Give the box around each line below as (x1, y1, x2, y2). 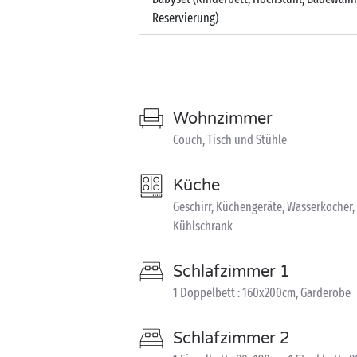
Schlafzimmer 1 (173, 261, 290, 281)
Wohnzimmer (173, 108, 273, 128)
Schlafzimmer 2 (173, 328, 290, 348)
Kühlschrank (173, 218, 233, 233)
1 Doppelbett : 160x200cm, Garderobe (173, 284, 351, 300)
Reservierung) (152, 10, 218, 25)
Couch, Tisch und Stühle (173, 131, 287, 147)
